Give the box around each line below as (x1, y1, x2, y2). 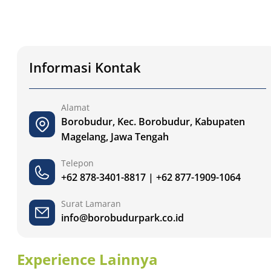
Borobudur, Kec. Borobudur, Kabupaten (61, 115, 245, 129)
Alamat (61, 102, 90, 114)
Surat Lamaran (61, 198, 121, 210)
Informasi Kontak (29, 58, 141, 77)
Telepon (61, 157, 94, 169)
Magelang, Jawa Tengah (61, 130, 169, 144)
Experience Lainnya (17, 249, 158, 270)
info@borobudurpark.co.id (61, 211, 184, 225)
